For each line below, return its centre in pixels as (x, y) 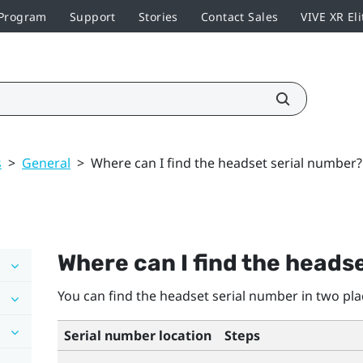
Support (92, 16)
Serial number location (137, 335)
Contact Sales (239, 16)
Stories (158, 16)
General (46, 162)
